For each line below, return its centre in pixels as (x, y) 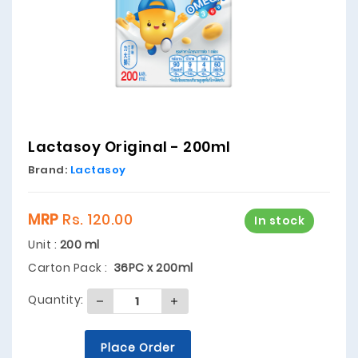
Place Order (138, 348)
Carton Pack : (69, 268)
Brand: (49, 170)
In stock (279, 221)
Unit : (44, 245)
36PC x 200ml (152, 268)
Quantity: (56, 300)
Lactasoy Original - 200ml (129, 147)
